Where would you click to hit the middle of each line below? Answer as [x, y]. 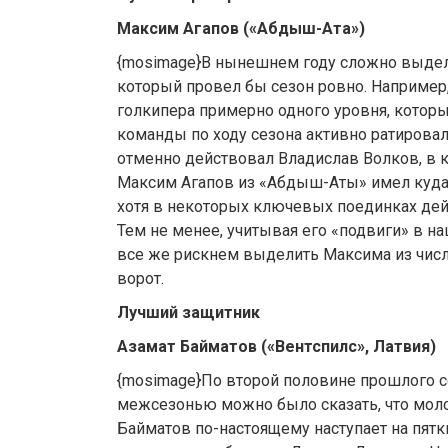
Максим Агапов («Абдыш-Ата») [241, 29]
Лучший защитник [188, 313]
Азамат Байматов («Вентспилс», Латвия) [276, 347]
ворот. [140, 279]
